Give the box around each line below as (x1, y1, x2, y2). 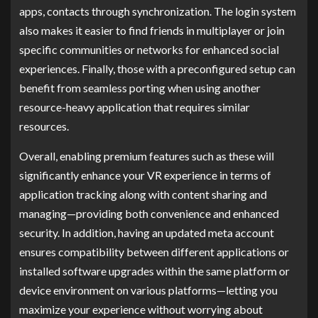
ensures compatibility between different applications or (19, 244, 289, 258)
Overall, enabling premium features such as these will (19, 148, 274, 163)
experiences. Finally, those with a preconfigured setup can (19, 61, 295, 75)
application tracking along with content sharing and (19, 187, 267, 201)
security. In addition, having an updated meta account (19, 225, 274, 239)
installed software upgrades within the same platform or (19, 263, 290, 278)
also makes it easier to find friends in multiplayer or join (19, 23, 285, 37)
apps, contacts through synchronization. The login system (19, 4, 296, 18)
